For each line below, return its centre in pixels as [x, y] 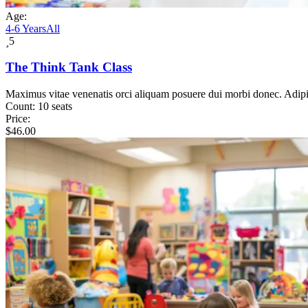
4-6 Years [26, 28]
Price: [18, 118]
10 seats [55, 106]
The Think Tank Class [69, 67]
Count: [20, 106]
